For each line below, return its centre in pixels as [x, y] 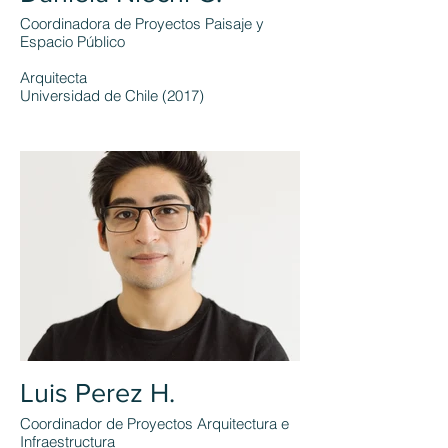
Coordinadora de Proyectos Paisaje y [142, 23]
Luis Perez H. [97, 392]
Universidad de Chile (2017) [112, 95]
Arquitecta [53, 77]
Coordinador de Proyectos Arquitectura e [154, 423]
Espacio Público [72, 41]
